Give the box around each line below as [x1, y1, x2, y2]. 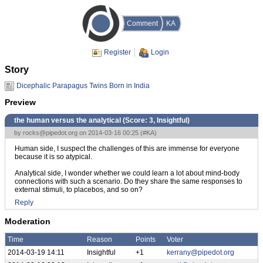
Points [136, 235, 156, 244]
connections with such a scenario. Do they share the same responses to [15, 177, 242, 186]
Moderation [5, 216, 50, 226]
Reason [87, 235, 112, 244]
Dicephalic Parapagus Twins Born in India [16, 81, 150, 90]
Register [103, 48, 131, 56]
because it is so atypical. [15, 152, 92, 161]
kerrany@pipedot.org [167, 248, 234, 257]
